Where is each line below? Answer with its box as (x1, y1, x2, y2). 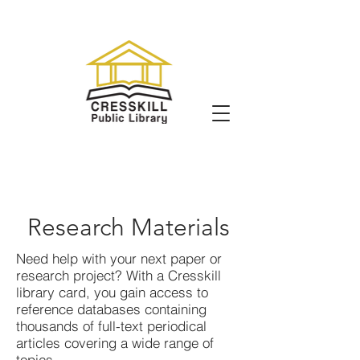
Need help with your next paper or (16, 250, 222, 267)
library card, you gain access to (16, 284, 208, 301)
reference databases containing (16, 301, 207, 317)
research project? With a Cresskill (16, 267, 221, 284)
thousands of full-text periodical (16, 317, 207, 334)
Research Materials (27, 213, 230, 242)
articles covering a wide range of (16, 334, 214, 351)
